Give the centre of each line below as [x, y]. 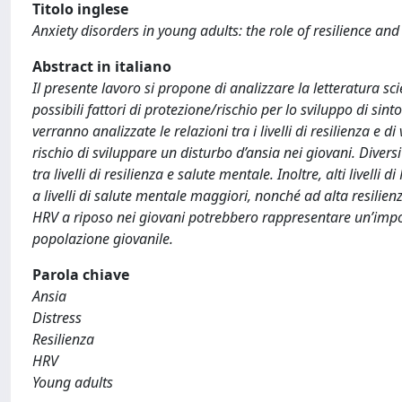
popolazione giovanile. [103, 239]
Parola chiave [81, 275]
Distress [57, 318]
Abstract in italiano [102, 66]
